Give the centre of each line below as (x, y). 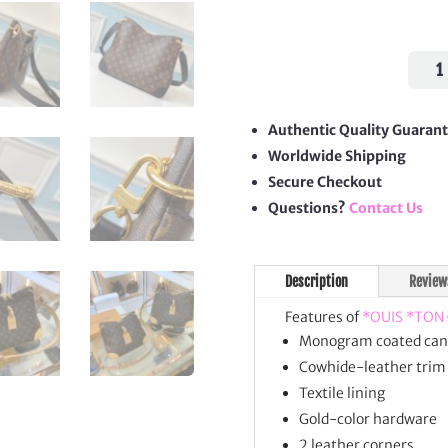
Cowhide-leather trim (372, 366)
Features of (323, 316)
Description (316, 281)
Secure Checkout (324, 182)
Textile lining (341, 392)
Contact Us (385, 208)
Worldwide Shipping (336, 156)
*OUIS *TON (402, 316)
